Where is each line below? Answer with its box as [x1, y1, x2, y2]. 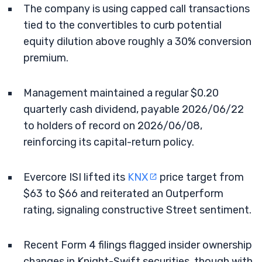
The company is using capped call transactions [23, 2, 250, 15]
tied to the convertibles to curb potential [23, 19, 222, 32]
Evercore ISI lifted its [23, 171, 127, 184]
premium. [23, 51, 68, 64]
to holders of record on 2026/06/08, [23, 119, 202, 132]
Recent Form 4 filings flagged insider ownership [23, 239, 252, 251]
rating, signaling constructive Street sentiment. [23, 204, 251, 216]
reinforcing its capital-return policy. [23, 136, 194, 149]
